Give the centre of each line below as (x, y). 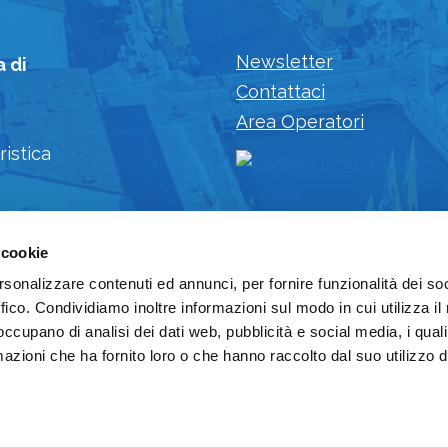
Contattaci (280, 91)
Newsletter (284, 61)
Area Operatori (300, 121)
